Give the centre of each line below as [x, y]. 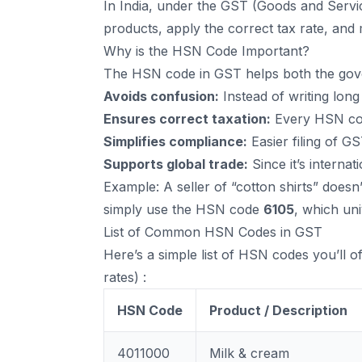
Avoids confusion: [161, 96]
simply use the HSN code [183, 209]
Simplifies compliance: [175, 141]
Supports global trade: [176, 164]
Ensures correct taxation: [187, 119]
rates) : [125, 277]
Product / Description [278, 310]
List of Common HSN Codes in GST [213, 232]
